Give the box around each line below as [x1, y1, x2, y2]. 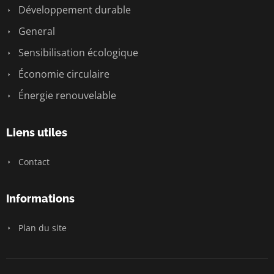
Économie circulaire [16, 67, 109, 81]
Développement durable [16, 3, 131, 17]
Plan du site [16, 222, 67, 234]
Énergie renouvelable [16, 89, 116, 103]
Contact [16, 156, 50, 168]
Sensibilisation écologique [16, 46, 138, 60]
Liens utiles [6, 126, 67, 139]
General [16, 24, 55, 39]
